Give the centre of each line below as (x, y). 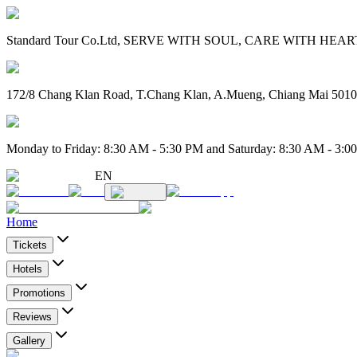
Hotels (27, 269)
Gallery (29, 341)
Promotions (39, 293)
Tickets (30, 245)
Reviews (32, 317)
